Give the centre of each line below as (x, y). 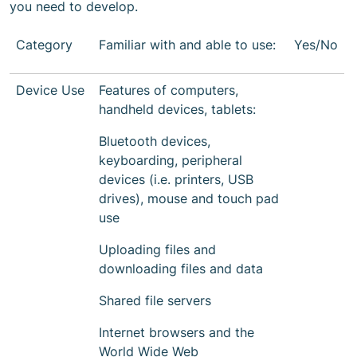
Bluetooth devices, (155, 141)
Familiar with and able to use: (187, 45)
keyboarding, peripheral (171, 160)
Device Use (50, 90)
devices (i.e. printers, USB (176, 179)
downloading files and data (181, 269)
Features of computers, (169, 90)
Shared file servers (155, 300)
